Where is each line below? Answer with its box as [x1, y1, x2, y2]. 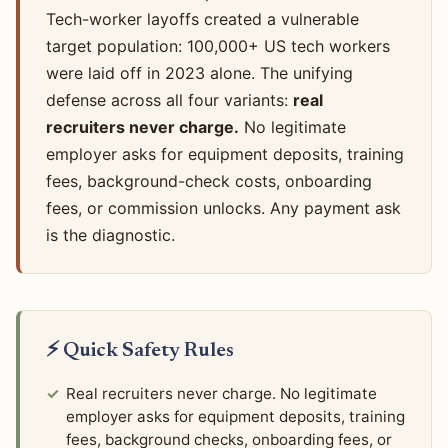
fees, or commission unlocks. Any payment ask [45, 198, 401, 219]
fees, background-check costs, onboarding [45, 171, 372, 192]
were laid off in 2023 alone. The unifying [45, 63, 353, 84]
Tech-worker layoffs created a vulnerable [45, 9, 359, 30]
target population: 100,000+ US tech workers [45, 36, 390, 57]
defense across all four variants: [45, 90, 293, 111]
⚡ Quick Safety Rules [45, 341, 234, 363]
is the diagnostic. [45, 225, 175, 246]
